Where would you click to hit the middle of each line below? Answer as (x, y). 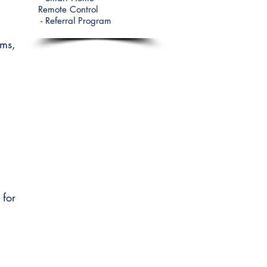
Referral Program (78, 21)
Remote (54, 9)
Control (84, 9)
